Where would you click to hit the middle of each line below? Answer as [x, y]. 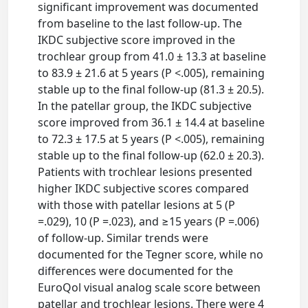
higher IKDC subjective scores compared [144, 189]
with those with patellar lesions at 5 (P [137, 205]
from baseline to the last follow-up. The [140, 24]
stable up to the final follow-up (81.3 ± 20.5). [151, 90]
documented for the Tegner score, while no [151, 255]
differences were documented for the [136, 271]
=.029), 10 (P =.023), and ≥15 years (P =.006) [149, 222]
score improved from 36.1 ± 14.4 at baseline [152, 123]
